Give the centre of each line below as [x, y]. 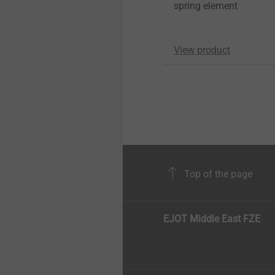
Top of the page [217, 174]
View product [202, 50]
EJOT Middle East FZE [212, 219]
